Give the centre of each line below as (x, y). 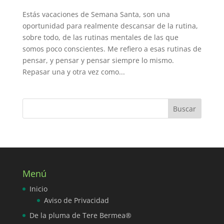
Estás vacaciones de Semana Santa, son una (96, 14)
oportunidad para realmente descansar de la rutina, (110, 25)
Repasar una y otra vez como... (73, 71)
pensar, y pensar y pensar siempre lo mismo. (98, 60)
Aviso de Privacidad (76, 200)
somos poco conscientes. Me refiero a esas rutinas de (112, 48)
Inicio (38, 188)
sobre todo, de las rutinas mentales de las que (100, 37)
